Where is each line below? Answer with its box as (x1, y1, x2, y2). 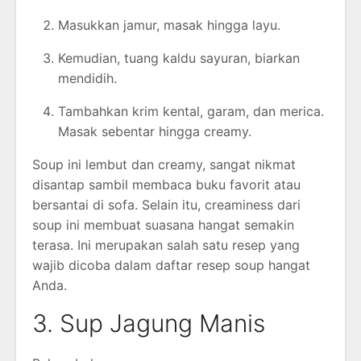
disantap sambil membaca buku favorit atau (32, 176, 301, 193)
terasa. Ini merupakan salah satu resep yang (32, 236, 300, 253)
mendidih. (58, 69, 117, 86)
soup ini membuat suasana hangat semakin (32, 216, 294, 233)
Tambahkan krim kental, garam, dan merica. (58, 102, 324, 119)
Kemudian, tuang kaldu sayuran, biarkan (58, 49, 300, 66)
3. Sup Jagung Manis (32, 308, 265, 338)
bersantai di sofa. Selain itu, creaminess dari (32, 196, 301, 213)
